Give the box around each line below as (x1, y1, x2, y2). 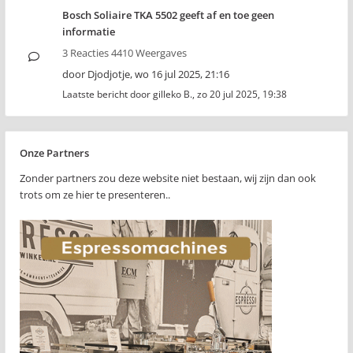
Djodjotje (87, 67, 130, 81)
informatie (62, 24, 115, 39)
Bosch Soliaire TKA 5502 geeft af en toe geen (62, 8, 274, 22)
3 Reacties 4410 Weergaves (62, 46, 187, 60)
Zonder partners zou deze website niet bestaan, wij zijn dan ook (20, 171, 316, 185)
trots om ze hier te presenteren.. (20, 188, 170, 202)
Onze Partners (20, 146, 89, 160)
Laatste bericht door (62, 87, 150, 101)
